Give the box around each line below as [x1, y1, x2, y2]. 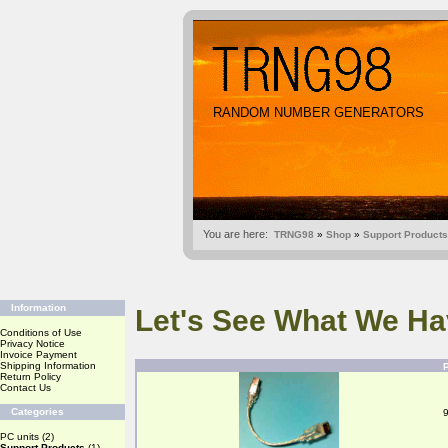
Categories [11, 406, 64, 417]
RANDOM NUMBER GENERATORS [213, 105, 424, 120]
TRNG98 [274, 229, 314, 240]
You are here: [203, 228, 271, 240]
